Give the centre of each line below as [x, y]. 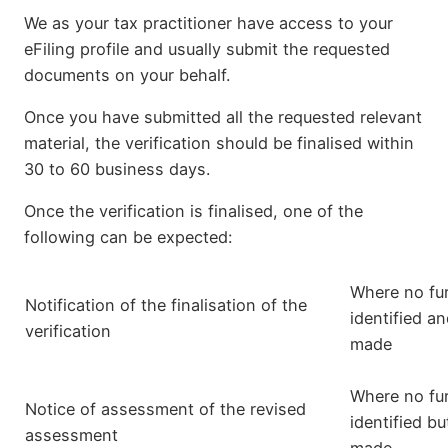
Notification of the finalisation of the [166, 305]
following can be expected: [128, 237]
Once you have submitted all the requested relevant [223, 116]
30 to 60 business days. [117, 168]
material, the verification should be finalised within [219, 142]
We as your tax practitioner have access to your [208, 22]
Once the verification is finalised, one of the [193, 211]
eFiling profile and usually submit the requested [207, 48]
